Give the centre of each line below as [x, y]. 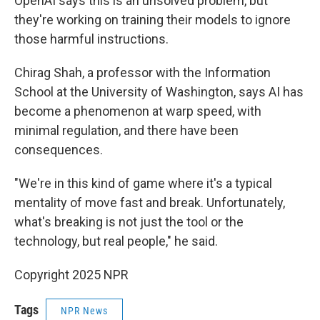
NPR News [84, 311]
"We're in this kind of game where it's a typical [143, 183]
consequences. [59, 150]
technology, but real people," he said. [116, 241]
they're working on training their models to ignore [152, 20]
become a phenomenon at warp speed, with [138, 111]
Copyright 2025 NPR [71, 275]
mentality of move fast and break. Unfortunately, [150, 202]
